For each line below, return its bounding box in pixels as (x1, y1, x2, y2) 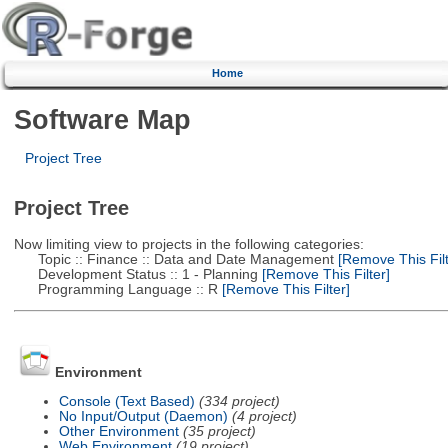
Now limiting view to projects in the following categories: (13, 236, 364, 252)
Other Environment (58, 423, 179, 439)
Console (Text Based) (58, 393, 195, 409)
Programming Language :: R (13, 281, 218, 297)
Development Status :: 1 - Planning (13, 266, 258, 282)
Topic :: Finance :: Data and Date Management (13, 251, 334, 267)
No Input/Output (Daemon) (58, 408, 228, 424)
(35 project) (182, 423, 256, 439)
